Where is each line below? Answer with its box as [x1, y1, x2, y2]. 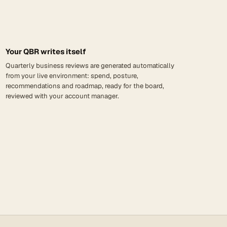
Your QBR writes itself [6, 46, 87, 56]
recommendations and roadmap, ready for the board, [6, 81, 165, 90]
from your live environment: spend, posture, [6, 71, 139, 80]
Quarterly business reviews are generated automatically [6, 61, 175, 70]
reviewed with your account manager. [6, 91, 120, 100]
